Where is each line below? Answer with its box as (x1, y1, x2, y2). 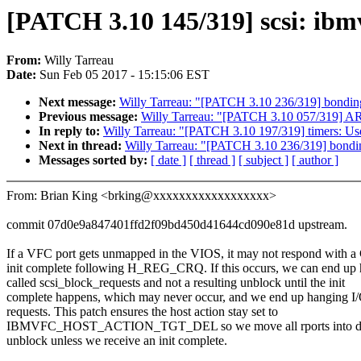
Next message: (39, 95, 119, 110)
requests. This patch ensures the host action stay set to (6, 305, 278, 319)
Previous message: (39, 110, 141, 124)
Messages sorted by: (39, 153, 151, 168)
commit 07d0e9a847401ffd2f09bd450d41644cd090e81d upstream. (6, 218, 347, 232)
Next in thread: (39, 139, 125, 153)
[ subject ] (239, 153, 288, 168)
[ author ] (292, 153, 338, 168)
